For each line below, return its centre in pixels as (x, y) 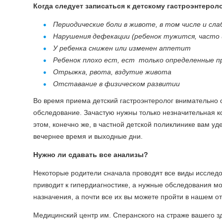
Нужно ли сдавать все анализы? (91, 155)
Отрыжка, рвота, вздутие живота (112, 72)
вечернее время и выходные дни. (88, 136)
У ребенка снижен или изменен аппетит (122, 48)
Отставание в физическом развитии (116, 84)
